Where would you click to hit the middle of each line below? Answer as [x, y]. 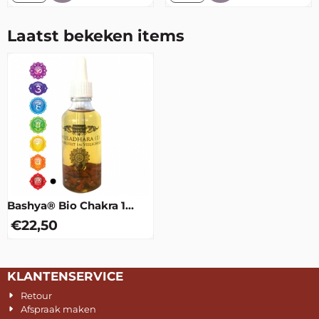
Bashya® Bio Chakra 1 [66, 205]
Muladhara [36, 218]
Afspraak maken [59, 309]
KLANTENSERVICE [65, 276]
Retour [37, 295]
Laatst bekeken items [96, 36]
